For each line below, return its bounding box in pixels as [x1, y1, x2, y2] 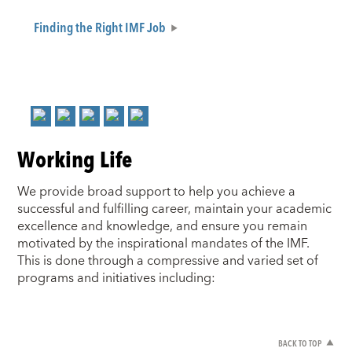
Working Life [17, 141, 133, 176]
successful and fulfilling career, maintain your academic [17, 198, 332, 221]
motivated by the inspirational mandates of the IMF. [17, 233, 310, 255]
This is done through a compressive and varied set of [17, 250, 319, 273]
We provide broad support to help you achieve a [17, 181, 296, 203]
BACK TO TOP [277, 335, 321, 350]
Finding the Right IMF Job [33, 16, 166, 38]
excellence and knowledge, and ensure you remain [17, 215, 308, 238]
